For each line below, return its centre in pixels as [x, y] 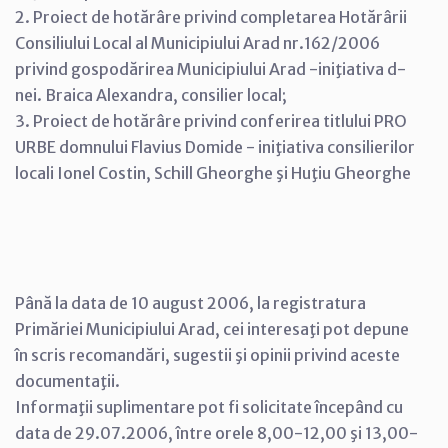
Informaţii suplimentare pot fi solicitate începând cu [209, 407]
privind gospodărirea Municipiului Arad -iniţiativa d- [210, 69]
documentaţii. [67, 381]
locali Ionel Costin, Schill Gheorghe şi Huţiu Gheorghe [213, 173]
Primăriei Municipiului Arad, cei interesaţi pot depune [212, 329]
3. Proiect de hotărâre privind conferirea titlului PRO [211, 121]
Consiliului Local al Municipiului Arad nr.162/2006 [197, 43]
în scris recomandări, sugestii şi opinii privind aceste [207, 355]
